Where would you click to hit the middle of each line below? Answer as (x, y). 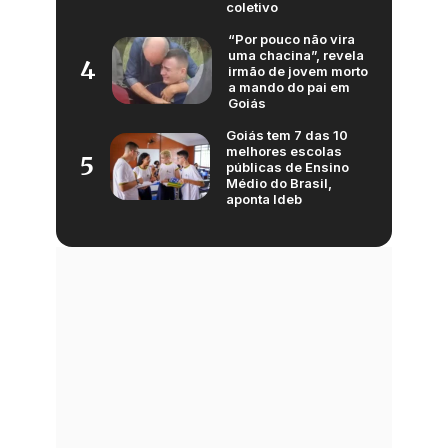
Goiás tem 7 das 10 (287, 134)
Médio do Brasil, (279, 182)
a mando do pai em (289, 86)
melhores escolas (284, 150)
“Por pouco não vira (291, 38)
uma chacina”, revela (296, 54)
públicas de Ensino (287, 166)
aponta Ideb (264, 198)
